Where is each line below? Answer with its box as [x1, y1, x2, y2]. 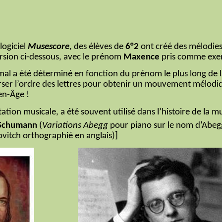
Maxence [123, 52, 160, 62]
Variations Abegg [42, 120, 108, 130]
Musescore [28, 42, 69, 52]
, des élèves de [69, 42, 125, 52]
